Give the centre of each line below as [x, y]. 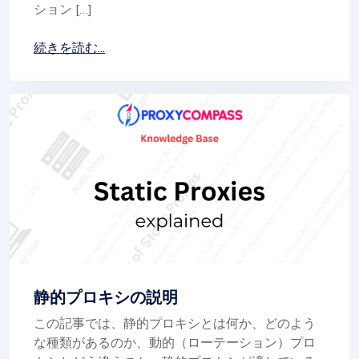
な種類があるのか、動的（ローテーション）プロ [175, 342]
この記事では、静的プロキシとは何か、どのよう [175, 323]
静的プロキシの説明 [106, 297]
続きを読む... [69, 47]
